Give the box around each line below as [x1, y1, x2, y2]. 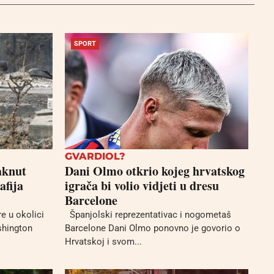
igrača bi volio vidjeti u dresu [65, 176, 219, 194]
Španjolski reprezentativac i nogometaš [65, 209, 231, 220]
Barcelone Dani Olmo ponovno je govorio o [65, 222, 240, 234]
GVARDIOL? [65, 150, 125, 162]
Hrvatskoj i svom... [65, 235, 142, 247]
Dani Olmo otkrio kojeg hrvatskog [65, 161, 245, 180]
